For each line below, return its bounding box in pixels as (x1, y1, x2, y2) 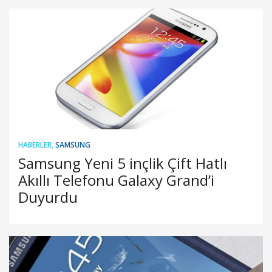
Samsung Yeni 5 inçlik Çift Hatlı (18, 152, 227, 173)
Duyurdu (18, 186, 78, 207)
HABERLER (18, 139, 52, 150)
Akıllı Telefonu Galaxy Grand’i (18, 169, 214, 190)
